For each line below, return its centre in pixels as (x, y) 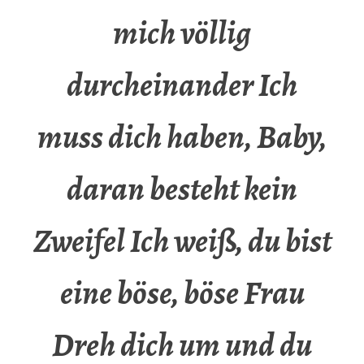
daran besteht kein (182, 189)
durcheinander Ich (182, 85)
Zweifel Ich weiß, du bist (182, 241)
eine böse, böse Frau (182, 293)
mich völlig (182, 33)
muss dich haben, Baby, (182, 137)
